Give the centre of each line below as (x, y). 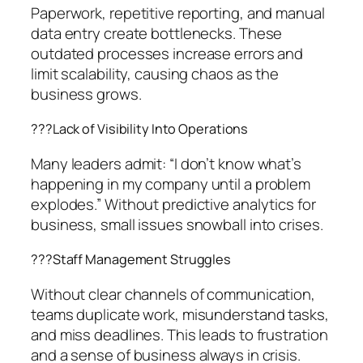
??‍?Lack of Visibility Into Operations (140, 129)
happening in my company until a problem (171, 184)
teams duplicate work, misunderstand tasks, (180, 315)
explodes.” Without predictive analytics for (173, 204)
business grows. (86, 94)
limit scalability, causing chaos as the (155, 73)
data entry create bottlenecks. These (157, 33)
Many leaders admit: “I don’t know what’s (166, 163)
